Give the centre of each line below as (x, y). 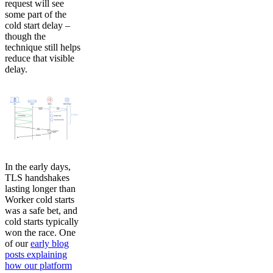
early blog (50, 244)
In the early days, (38, 167)
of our (18, 244)
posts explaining (36, 255)
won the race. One (40, 233)
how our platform (38, 266)
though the (25, 36)
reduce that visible (40, 58)
